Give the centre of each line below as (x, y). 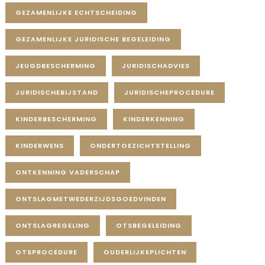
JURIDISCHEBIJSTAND (57, 92)
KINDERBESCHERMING (56, 119)
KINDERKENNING (154, 119)
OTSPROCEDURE (47, 252)
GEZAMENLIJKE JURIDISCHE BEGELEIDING (93, 39)
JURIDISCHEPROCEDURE (170, 92)
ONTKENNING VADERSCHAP (68, 172)
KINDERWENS (40, 145)
